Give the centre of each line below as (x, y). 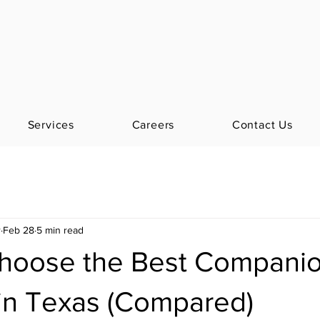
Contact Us (262, 125)
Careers (153, 125)
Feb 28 (19, 230)
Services (51, 125)
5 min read (60, 230)
